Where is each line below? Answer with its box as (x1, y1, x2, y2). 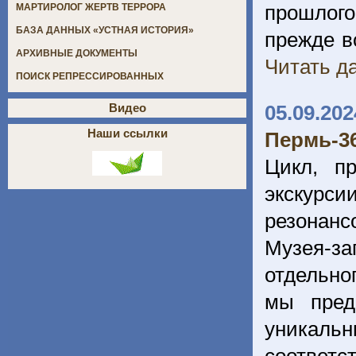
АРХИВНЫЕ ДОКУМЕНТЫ (16, 48, 137, 60)
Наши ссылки (87, 126, 168, 141)
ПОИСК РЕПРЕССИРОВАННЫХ (16, 71, 164, 83)
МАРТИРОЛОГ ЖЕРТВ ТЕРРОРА (16, 2, 166, 14)
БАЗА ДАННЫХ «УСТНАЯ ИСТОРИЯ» (16, 25, 194, 37)
